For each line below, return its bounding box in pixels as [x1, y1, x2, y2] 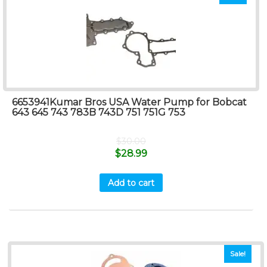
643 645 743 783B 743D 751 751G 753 [12, 106, 185, 118]
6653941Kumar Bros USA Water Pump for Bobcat [12, 96, 247, 108]
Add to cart [107, 177, 154, 188]
